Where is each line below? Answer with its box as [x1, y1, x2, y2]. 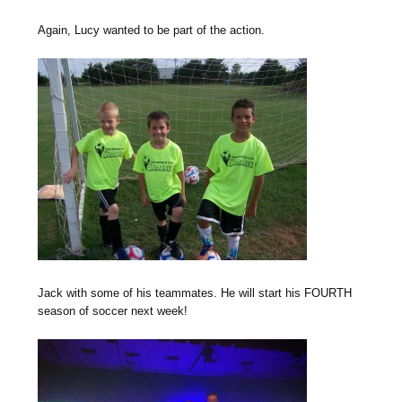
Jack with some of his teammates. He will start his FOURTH [38, 286, 353, 301]
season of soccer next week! [38, 304, 188, 319]
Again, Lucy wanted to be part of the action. [38, 23, 266, 38]
